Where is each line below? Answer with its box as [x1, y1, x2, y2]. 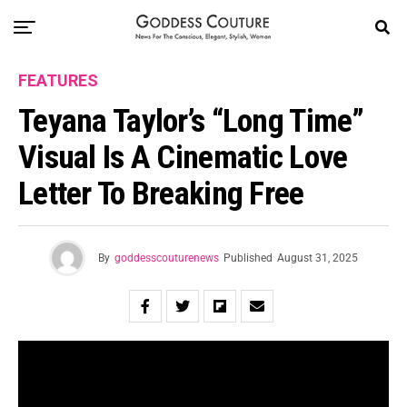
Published [223, 252, 273, 264]
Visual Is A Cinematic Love [18, 138, 348, 176]
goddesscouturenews [114, 252, 219, 264]
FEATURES [18, 71, 98, 90]
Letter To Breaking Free [18, 174, 304, 213]
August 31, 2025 [277, 252, 358, 264]
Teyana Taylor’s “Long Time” [18, 102, 364, 140]
